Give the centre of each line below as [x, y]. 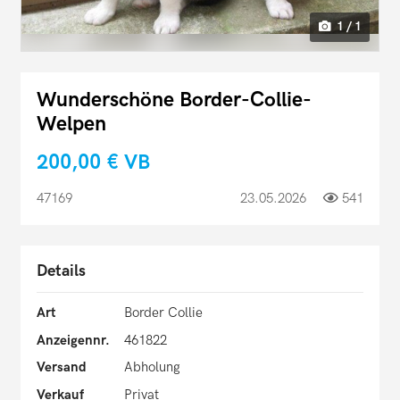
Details [61, 271]
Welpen [71, 124]
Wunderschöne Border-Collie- [174, 100]
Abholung [152, 367]
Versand [62, 367]
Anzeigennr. [73, 340]
